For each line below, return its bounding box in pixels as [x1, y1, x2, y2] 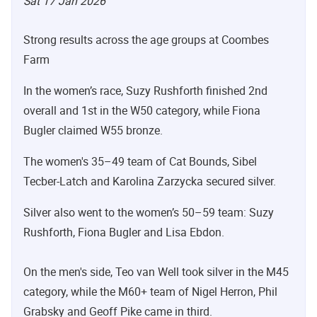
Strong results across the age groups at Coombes [23, 31, 269, 47]
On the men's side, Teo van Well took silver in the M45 [23, 263, 289, 279]
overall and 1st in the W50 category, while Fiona [23, 102, 260, 118]
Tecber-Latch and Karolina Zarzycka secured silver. [23, 173, 276, 189]
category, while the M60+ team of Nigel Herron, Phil [23, 283, 277, 299]
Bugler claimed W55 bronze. [23, 122, 163, 138]
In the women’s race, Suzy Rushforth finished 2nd [23, 82, 267, 98]
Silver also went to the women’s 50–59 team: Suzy [23, 204, 274, 220]
